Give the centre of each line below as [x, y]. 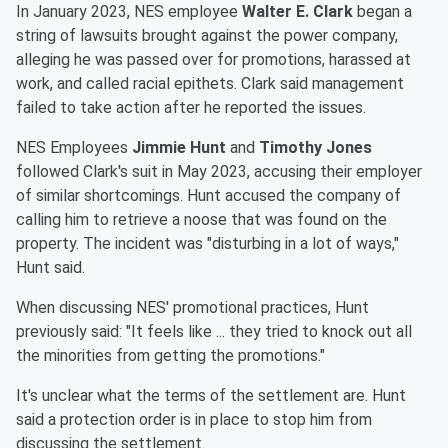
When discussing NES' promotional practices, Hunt [192, 308]
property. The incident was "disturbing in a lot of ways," [207, 244]
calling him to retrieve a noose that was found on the [201, 220]
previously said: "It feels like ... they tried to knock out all [214, 332]
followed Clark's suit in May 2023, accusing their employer [219, 172]
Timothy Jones [315, 148]
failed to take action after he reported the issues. [191, 108]
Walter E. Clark [297, 12]
